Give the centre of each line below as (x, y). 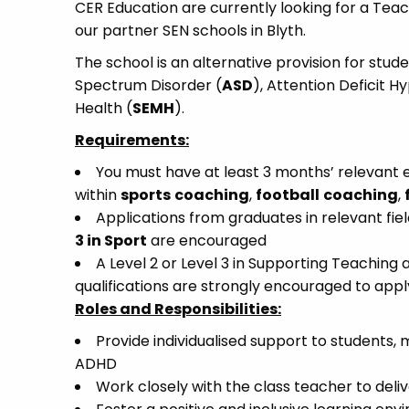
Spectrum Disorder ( (148, 85)
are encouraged (207, 241)
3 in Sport (111, 241)
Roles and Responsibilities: (178, 309)
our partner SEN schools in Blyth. (190, 31)
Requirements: (132, 140)
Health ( (104, 108)
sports (146, 195)
